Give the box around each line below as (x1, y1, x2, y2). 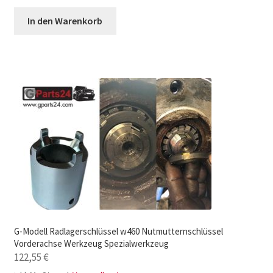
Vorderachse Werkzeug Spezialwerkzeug (13, 238, 169, 250)
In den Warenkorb (27, 15, 103, 27)
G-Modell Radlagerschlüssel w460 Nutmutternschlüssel (13, 225, 223, 238)
